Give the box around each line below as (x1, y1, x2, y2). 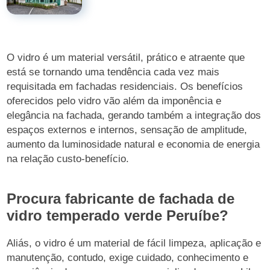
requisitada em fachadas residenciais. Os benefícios (7, 81, 243, 92)
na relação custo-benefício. (7, 153, 130, 165)
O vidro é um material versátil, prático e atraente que (7, 52, 245, 63)
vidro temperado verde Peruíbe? (7, 207, 229, 224)
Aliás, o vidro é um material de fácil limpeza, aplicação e (7, 237, 262, 249)
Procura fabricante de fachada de (7, 190, 235, 207)
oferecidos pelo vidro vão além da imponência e (7, 95, 222, 107)
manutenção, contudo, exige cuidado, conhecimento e (7, 252, 249, 263)
